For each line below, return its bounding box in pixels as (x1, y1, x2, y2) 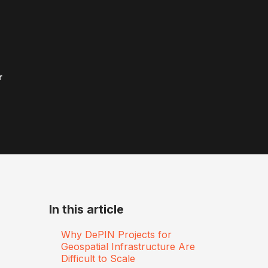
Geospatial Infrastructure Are (61, 240, 195, 252)
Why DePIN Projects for (61, 228, 172, 240)
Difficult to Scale (61, 252, 135, 264)
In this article (49, 202, 124, 217)
